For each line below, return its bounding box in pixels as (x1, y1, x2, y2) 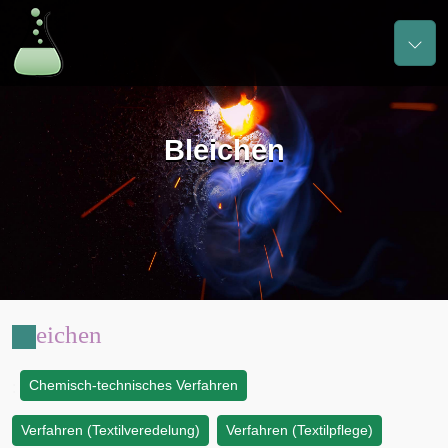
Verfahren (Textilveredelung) (21, 422, 200, 438)
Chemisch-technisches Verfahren (29, 377, 238, 393)
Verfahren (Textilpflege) (226, 422, 374, 438)
